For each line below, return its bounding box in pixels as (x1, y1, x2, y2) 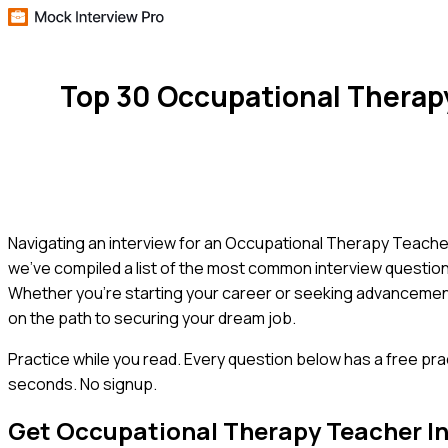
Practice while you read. (8, 347, 181, 370)
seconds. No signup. (8, 372, 157, 395)
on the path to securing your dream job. (8, 306, 296, 329)
